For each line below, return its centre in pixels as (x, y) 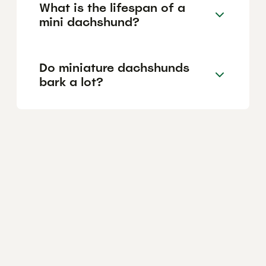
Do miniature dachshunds (114, 67)
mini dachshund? (89, 22)
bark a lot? (71, 82)
